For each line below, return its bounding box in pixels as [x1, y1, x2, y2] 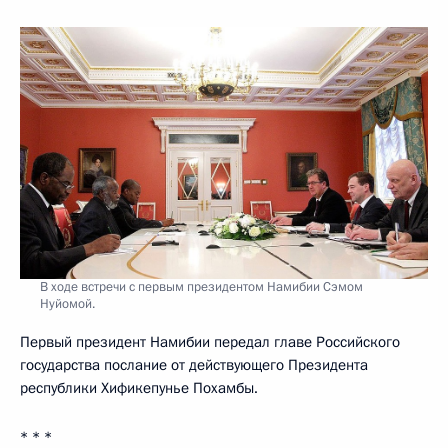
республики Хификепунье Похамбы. [20, 377, 258, 398]
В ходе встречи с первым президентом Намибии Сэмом [40, 277, 363, 296]
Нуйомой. [40, 294, 95, 313]
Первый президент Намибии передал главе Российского [20, 331, 400, 352]
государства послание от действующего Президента [20, 354, 368, 375]
